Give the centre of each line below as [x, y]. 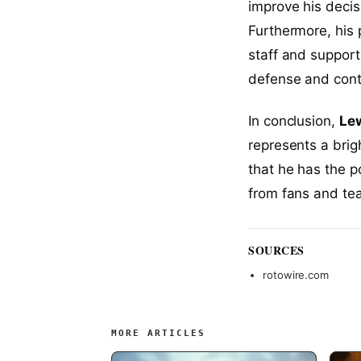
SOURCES [276, 250]
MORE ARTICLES [158, 333]
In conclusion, [294, 120]
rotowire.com [296, 274]
